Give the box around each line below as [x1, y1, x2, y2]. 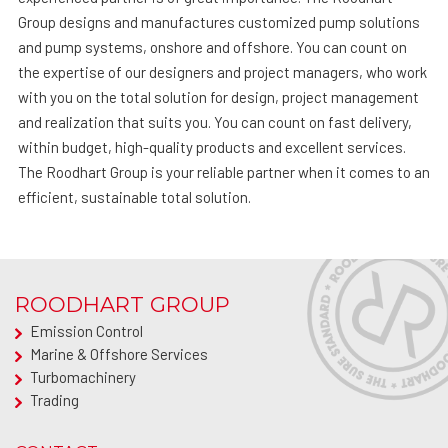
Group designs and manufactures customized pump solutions [17, 12, 420, 31]
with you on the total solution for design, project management [17, 87, 419, 106]
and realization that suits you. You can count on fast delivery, [17, 112, 412, 131]
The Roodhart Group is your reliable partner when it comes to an [17, 162, 430, 181]
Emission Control [30, 322, 143, 341]
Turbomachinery [30, 368, 136, 387]
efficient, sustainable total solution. [17, 187, 251, 206]
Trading [30, 391, 79, 410]
